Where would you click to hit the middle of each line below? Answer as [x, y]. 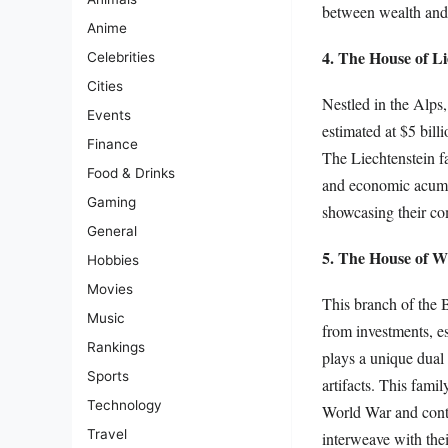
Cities [105, 86]
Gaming [111, 202]
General [112, 231]
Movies [110, 289]
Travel [107, 434]
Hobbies [113, 260]
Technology [124, 405]
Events [109, 115]
